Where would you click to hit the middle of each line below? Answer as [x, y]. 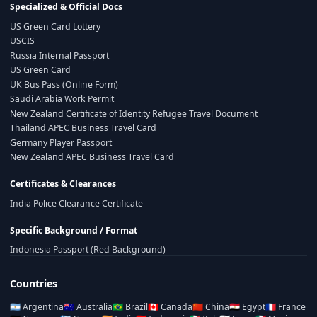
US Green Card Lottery [55, 26]
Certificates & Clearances [63, 184]
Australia [93, 307]
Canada [175, 307]
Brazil [136, 307]
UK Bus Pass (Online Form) [64, 84]
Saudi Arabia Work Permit [62, 99]
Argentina [42, 307]
